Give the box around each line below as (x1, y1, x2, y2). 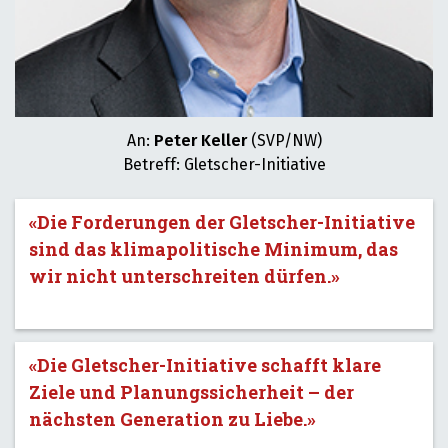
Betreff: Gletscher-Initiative (122, 155, 326, 174)
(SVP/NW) (246, 131, 322, 150)
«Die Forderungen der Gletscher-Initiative (29, 210, 415, 234)
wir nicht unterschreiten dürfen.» (29, 264, 340, 288)
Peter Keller (153, 131, 247, 150)
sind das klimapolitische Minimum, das (29, 237, 398, 261)
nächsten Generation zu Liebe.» (29, 407, 316, 431)
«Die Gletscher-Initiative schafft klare (29, 353, 381, 377)
